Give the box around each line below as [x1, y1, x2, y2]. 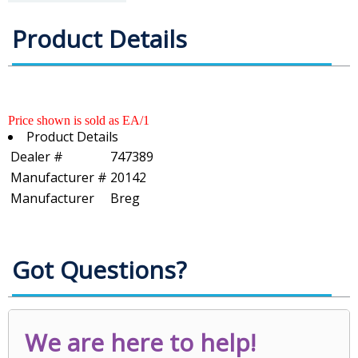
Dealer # [10, 148, 63, 166]
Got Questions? [12, 253, 186, 287]
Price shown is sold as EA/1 [8, 113, 149, 128]
